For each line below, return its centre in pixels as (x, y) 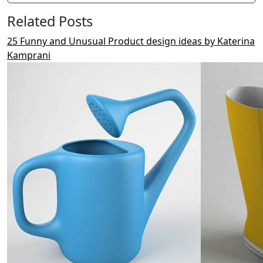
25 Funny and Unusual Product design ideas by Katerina (131, 41)
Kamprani (29, 55)
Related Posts (50, 21)
